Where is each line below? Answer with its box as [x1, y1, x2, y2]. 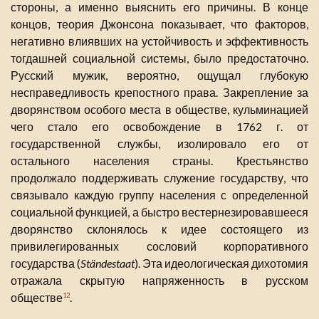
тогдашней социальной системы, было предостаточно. [11, 51, 308, 65]
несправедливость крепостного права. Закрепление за [11, 85, 308, 99]
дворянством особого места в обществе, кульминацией [11, 102, 308, 116]
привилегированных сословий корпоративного [11, 239, 308, 253]
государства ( [11, 256, 80, 270]
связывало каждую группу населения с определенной [11, 187, 308, 202]
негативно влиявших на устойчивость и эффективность [11, 33, 308, 48]
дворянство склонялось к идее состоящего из [11, 221, 308, 236]
